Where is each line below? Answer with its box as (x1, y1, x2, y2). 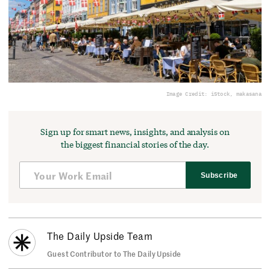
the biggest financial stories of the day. (60, 139, 210, 151)
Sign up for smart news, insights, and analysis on (40, 126, 230, 138)
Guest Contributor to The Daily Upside (47, 248, 181, 259)
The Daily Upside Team (47, 229, 153, 242)
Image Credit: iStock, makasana (166, 90, 262, 98)
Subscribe (201, 171, 238, 180)
